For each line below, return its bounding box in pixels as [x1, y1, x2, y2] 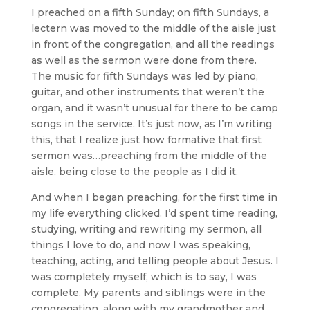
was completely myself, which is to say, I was [30, 270, 257, 283]
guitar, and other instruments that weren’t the [30, 85, 264, 98]
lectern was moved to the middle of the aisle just [30, 21, 276, 35]
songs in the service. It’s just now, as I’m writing [30, 117, 272, 130]
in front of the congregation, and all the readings [30, 37, 275, 51]
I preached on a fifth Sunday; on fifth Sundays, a [30, 6, 269, 19]
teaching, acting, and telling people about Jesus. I [30, 254, 279, 267]
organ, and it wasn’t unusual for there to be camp [30, 101, 278, 114]
